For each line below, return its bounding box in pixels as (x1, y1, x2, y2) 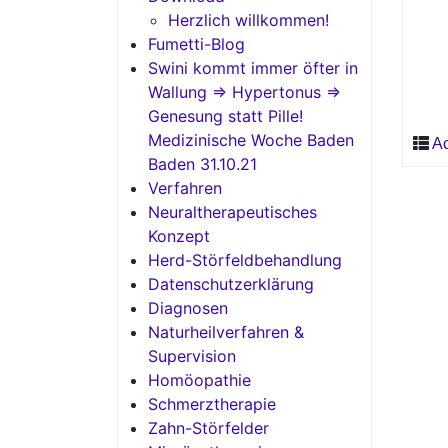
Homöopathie (148, 370, 251, 390)
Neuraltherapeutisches (148, 202, 317, 222)
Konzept (148, 226, 210, 246)
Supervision (148, 346, 236, 366)
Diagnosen (148, 298, 228, 318)
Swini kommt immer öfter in (148, 58, 358, 78)
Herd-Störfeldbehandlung (148, 250, 342, 270)
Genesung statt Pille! (148, 106, 303, 126)
